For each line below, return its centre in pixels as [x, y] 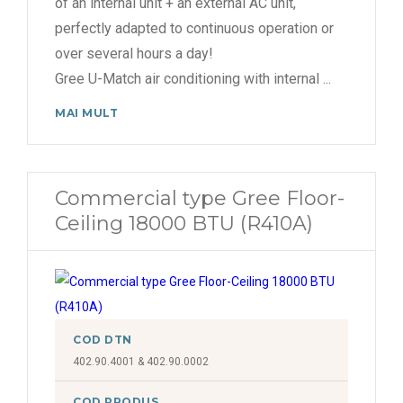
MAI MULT [87, 113]
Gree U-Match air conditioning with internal [189, 79]
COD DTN [103, 340]
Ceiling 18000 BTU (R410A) [184, 224]
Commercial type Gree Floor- [200, 198]
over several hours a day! [134, 54]
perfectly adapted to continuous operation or [194, 28]
